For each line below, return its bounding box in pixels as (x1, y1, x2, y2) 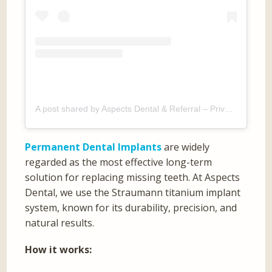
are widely (161, 140, 210, 154)
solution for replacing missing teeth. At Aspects (25, 171, 240, 185)
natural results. (25, 216, 95, 230)
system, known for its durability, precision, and (25, 201, 237, 215)
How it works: (25, 243, 92, 257)
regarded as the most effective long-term (25, 155, 212, 169)
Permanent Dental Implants (25, 140, 162, 154)
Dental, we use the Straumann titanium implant (25, 186, 241, 200)
